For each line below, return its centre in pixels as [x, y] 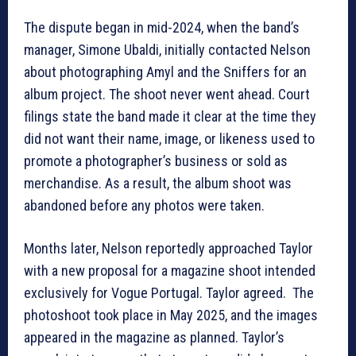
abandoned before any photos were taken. [144, 206]
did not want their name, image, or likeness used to [169, 139]
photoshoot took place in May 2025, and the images [171, 315]
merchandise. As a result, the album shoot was [158, 184]
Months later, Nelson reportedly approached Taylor [168, 249]
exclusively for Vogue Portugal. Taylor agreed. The [169, 293]
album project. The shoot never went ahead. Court [167, 95]
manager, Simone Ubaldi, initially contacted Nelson [167, 50]
